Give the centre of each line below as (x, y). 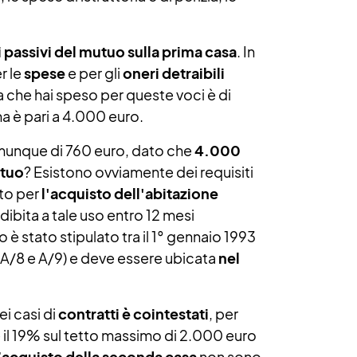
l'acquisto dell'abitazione (130, 193)
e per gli (94, 73)
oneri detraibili (174, 73)
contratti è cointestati (133, 314)
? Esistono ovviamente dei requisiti (139, 172)
